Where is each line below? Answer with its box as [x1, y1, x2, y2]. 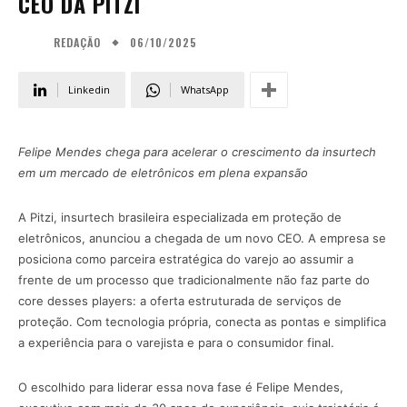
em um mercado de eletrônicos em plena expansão [18, 165, 308, 181]
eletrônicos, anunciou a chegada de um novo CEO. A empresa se [18, 231, 386, 246]
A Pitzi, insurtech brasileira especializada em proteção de [18, 210, 342, 225]
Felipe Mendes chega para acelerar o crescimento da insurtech [18, 144, 376, 160]
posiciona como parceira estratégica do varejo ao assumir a [18, 252, 353, 267]
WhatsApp [181, 83, 229, 97]
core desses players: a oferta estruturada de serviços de [18, 293, 342, 309]
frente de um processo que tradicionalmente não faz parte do [18, 273, 370, 288]
